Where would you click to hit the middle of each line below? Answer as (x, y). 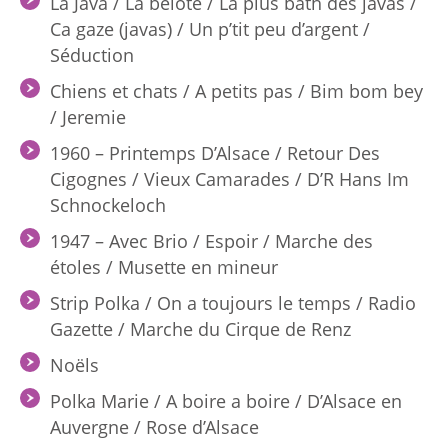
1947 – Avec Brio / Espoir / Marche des (211, 241)
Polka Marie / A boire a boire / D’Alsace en (226, 401)
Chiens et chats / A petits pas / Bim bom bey (236, 91)
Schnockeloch (108, 205)
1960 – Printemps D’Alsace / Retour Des (215, 153)
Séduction (92, 55)
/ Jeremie (88, 117)
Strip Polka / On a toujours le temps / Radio (233, 303)
